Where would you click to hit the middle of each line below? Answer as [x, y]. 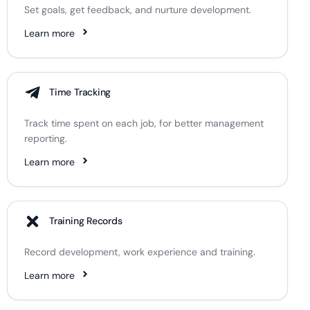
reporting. [47, 138]
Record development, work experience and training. [140, 252]
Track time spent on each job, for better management [144, 123]
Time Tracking [80, 92]
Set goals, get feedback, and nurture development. [138, 9]
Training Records [86, 221]
